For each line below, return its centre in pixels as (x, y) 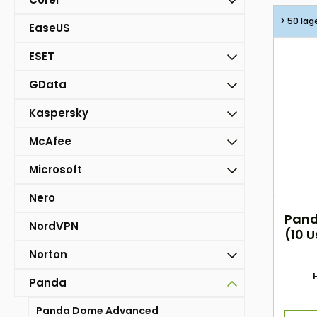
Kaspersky (59, 113)
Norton (48, 255)
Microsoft (56, 170)
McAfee (50, 142)
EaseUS (50, 28)
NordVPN (54, 226)
